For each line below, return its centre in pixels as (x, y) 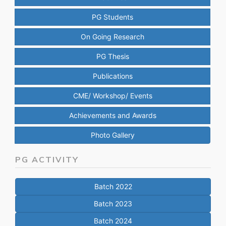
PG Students (112, 17)
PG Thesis (112, 56)
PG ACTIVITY (47, 159)
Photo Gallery (112, 135)
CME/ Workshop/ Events (112, 96)
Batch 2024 (113, 221)
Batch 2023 (113, 204)
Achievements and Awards (112, 115)
